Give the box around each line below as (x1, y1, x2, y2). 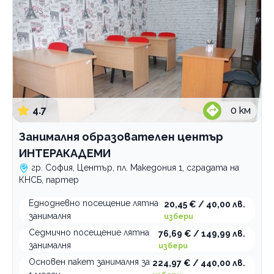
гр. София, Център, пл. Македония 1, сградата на (31, 163, 239, 172)
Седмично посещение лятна (29, 228, 149, 237)
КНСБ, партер (19, 175, 79, 185)
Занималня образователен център (19, 130, 223, 143)
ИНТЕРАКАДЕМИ (19, 147, 111, 160)
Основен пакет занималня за (29, 257, 150, 267)
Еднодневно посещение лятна (29, 198, 158, 208)
